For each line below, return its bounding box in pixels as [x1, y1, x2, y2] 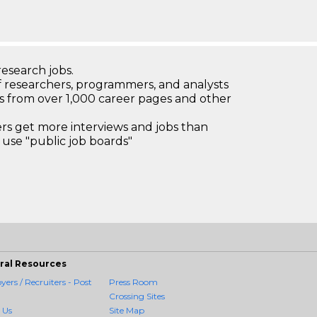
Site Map [109, 305, 145, 316]
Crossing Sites [109, 291, 166, 301]
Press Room [109, 277, 158, 287]
